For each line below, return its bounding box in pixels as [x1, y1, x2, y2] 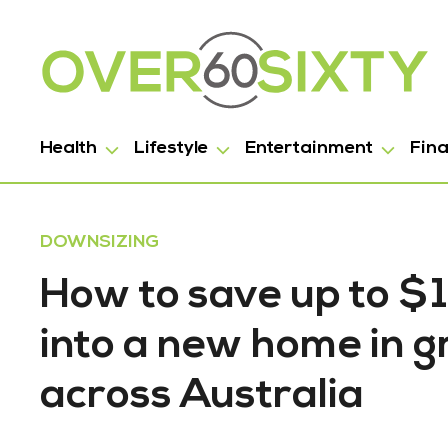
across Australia [40, 375, 364, 418]
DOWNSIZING [40, 233, 159, 252]
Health [40, 139, 97, 158]
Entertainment [245, 139, 373, 158]
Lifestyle [134, 139, 208, 158]
